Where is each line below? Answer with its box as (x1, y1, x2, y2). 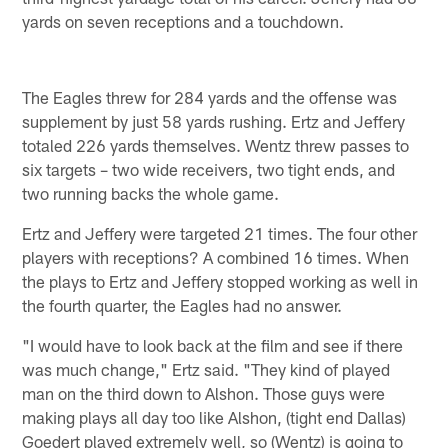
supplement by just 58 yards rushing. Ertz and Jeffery (22, 111, 406, 132)
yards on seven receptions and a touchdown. (22, 10, 345, 31)
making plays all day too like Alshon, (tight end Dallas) (22, 407, 407, 428)
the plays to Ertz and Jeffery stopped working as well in (22, 271, 419, 292)
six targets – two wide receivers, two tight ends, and (22, 159, 396, 180)
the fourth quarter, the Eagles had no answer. (22, 295, 343, 316)
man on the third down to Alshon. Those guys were (22, 383, 386, 404)
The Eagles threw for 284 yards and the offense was (22, 87, 398, 108)
